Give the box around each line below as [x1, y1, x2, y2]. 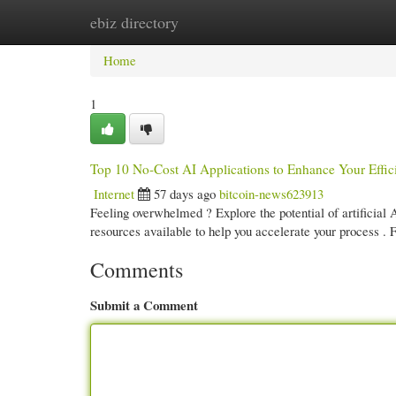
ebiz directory [90, 11, 179, 33]
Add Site [297, 13, 343, 31]
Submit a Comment [90, 295, 198, 315]
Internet [94, 185, 134, 202]
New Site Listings [176, 13, 270, 31]
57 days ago [154, 185, 216, 202]
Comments [90, 255, 183, 284]
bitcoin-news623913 [219, 185, 324, 202]
